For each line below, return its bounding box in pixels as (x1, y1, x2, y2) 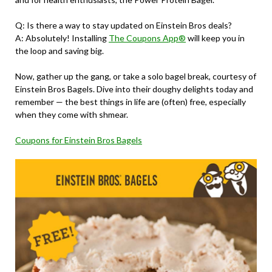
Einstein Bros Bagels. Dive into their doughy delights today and (15, 84, 253, 95)
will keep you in (186, 33, 245, 44)
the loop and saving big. (15, 46, 104, 56)
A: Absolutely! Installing (15, 33, 109, 44)
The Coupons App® (109, 33, 186, 44)
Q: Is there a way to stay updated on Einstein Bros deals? (15, 20, 232, 31)
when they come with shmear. (15, 109, 128, 120)
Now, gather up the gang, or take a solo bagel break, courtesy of (15, 71, 256, 82)
